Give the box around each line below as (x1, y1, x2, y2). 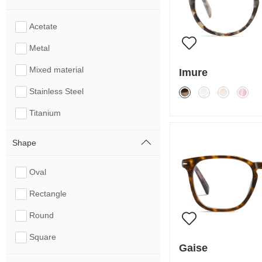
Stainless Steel (29, 87, 84, 96)
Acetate (29, 22, 57, 31)
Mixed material (29, 65, 84, 74)
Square (29, 232, 56, 242)
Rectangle (29, 189, 67, 198)
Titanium (29, 108, 61, 118)
